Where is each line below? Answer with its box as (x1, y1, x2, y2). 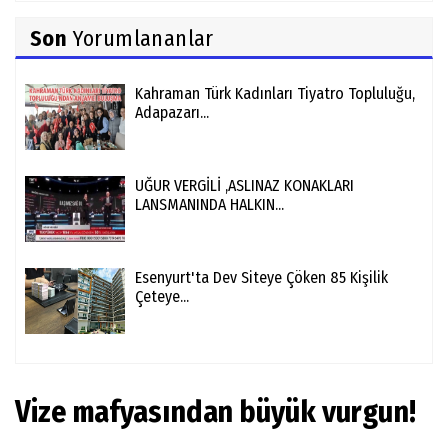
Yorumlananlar (67, 25, 214, 53)
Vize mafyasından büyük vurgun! (15, 394, 416, 431)
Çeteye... (135, 287, 189, 307)
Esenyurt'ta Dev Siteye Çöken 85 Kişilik (135, 268, 388, 288)
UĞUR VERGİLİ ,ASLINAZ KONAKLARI (135, 176, 354, 196)
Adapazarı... (135, 103, 209, 123)
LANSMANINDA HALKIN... (135, 195, 284, 215)
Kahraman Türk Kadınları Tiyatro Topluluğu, (135, 84, 415, 104)
